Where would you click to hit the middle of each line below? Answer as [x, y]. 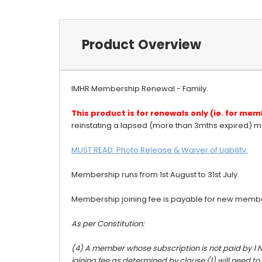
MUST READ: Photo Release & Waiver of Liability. [160, 150]
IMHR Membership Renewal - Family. [140, 88]
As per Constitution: [108, 223]
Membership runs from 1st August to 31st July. [155, 174]
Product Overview [141, 44]
